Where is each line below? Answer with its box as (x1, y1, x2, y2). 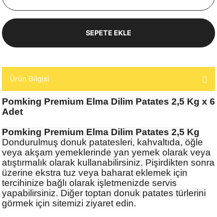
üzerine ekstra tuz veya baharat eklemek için (2, 168, 187, 178)
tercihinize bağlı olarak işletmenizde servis (2, 178, 177, 188)
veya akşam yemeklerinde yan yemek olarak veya (2, 147, 211, 157)
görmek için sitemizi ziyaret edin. (2, 198, 136, 208)
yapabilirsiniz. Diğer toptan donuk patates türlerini (2, 188, 206, 198)
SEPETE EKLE (86, 29, 131, 37)
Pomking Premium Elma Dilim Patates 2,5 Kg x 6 (2, 96, 215, 107)
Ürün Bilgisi (10, 74, 49, 83)
